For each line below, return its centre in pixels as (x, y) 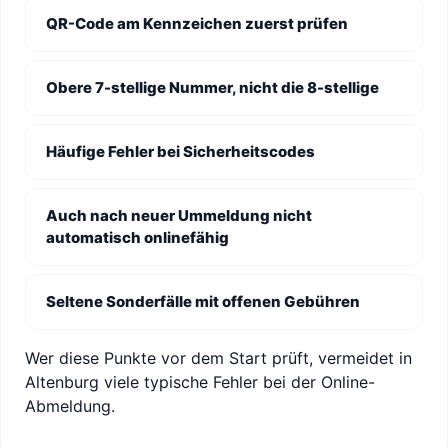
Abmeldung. (70, 406)
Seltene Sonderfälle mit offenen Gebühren (203, 301)
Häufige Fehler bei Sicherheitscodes (180, 151)
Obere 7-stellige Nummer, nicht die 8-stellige (212, 87)
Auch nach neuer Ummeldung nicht (179, 215)
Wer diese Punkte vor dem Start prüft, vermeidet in (218, 358)
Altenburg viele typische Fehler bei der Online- (200, 382)
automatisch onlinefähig (137, 237)
